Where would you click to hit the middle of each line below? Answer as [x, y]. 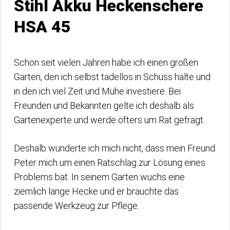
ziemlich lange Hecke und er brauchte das [96, 191]
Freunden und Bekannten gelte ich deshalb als [104, 106]
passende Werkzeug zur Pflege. [78, 206]
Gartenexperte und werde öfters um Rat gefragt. [110, 120]
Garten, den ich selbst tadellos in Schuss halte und [112, 77]
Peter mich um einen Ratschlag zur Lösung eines [110, 162]
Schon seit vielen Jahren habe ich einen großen [106, 62]
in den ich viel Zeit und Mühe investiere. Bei [97, 91]
